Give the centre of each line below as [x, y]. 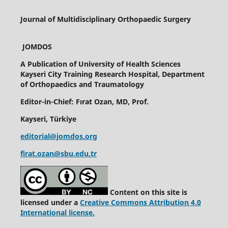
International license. [57, 213]
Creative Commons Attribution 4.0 [140, 203]
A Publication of [48, 64]
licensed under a [50, 203]
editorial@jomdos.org [59, 136]
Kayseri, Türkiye [48, 119]
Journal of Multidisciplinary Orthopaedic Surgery [105, 19]
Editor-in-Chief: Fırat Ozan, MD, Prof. [84, 102]
